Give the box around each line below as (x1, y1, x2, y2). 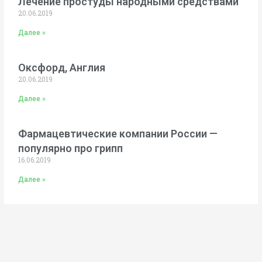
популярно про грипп (18, 142, 123, 154)
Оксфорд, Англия (18, 61, 106, 74)
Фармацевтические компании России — (18, 127, 218, 140)
